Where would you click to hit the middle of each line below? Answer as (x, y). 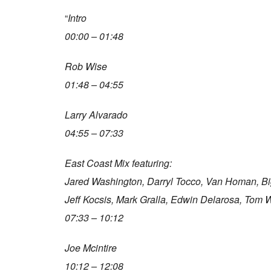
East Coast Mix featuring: (118, 163)
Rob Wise (86, 66)
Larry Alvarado (96, 115)
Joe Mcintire (91, 248)
